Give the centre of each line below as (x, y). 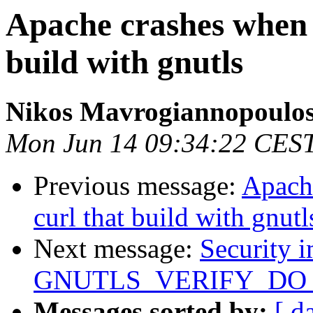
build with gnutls (124, 62)
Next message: (117, 249)
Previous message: (138, 186)
